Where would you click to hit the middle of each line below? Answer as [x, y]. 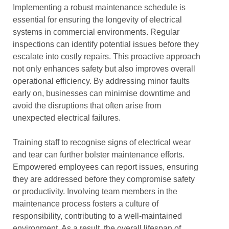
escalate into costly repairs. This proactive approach [107, 56]
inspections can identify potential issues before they [106, 44]
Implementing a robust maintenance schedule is [99, 7]
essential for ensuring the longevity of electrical [97, 20]
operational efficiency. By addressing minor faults [101, 81]
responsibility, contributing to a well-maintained [97, 216]
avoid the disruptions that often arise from [87, 106]
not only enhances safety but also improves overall [104, 69]
